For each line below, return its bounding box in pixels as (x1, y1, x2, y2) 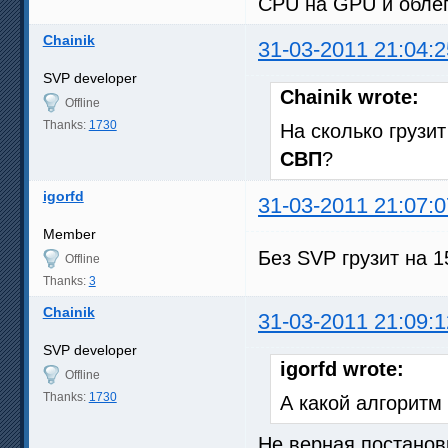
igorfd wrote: (280, 357, 404, 380)
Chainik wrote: (280, 85, 419, 108)
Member (42, 225, 96, 242)
